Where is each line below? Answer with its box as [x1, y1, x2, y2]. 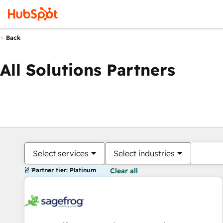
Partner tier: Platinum [32, 166, 96, 174]
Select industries [113, 148, 175, 158]
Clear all [110, 166, 138, 175]
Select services [33, 148, 89, 158]
